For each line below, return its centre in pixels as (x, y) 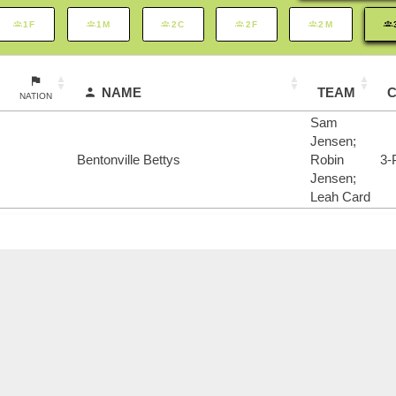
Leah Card (340, 197)
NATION (36, 96)
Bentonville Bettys (129, 160)
